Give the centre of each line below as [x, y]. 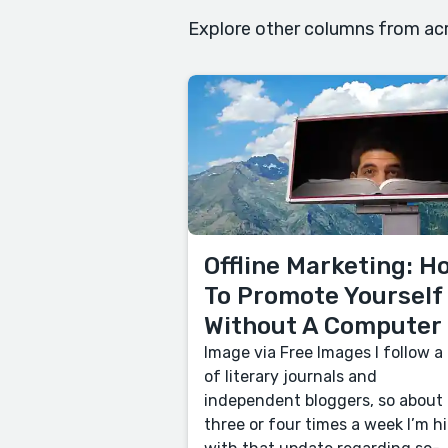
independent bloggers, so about [323, 401]
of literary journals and [290, 377]
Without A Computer [323, 326]
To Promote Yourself [323, 296]
